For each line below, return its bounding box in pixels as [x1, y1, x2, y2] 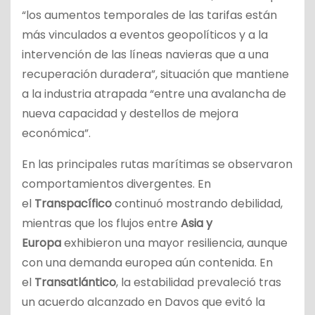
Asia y [181, 214, 212, 231]
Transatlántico [34, 274, 116, 290]
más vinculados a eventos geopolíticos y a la [22, 26, 268, 43]
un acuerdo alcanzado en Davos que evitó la [22, 293, 265, 310]
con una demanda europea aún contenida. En [22, 254, 273, 271]
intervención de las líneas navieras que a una [22, 46, 269, 63]
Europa [22, 234, 61, 251]
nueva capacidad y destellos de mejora [22, 105, 238, 122]
